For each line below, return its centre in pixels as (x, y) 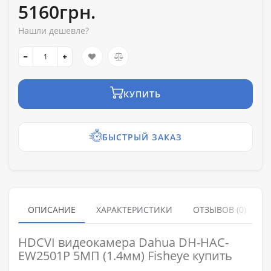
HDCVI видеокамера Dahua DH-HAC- (123, 243)
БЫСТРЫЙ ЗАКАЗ (142, 137)
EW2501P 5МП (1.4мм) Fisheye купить (125, 256)
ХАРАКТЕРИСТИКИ (134, 210)
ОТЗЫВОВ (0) (220, 210)
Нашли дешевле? (54, 31)
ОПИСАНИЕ (52, 210)
